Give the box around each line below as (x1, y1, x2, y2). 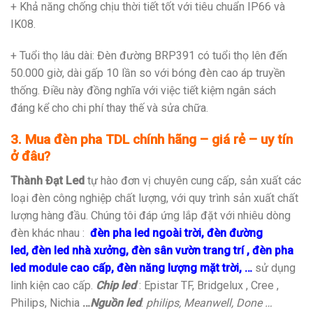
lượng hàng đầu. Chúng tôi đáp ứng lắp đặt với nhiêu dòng (10, 208, 291, 222)
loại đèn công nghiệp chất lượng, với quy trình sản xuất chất (10, 191, 298, 205)
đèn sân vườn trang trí (131, 243, 244, 257)
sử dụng (252, 261, 296, 275)
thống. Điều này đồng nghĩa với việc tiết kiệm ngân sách (10, 84, 276, 98)
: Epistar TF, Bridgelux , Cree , (139, 278, 279, 292)
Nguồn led (90, 296, 141, 310)
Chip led (93, 278, 139, 292)
